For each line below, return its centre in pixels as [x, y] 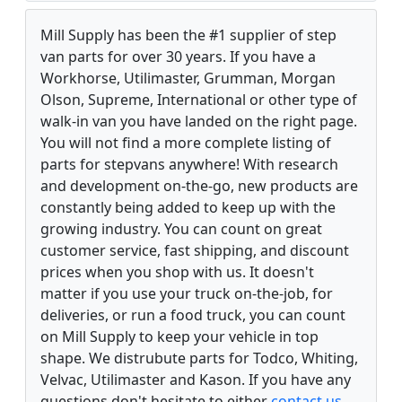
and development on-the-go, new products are [199, 186]
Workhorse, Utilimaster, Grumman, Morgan [188, 79]
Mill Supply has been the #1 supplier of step [188, 35]
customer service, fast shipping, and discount [195, 251]
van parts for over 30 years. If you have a [178, 57]
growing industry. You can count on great [181, 229]
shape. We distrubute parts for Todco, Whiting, [199, 358]
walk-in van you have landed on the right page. [199, 122]
